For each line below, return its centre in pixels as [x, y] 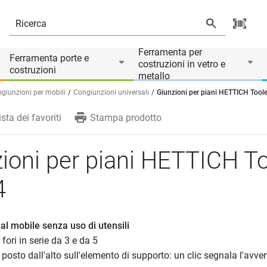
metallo [154, 76]
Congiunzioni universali [111, 92]
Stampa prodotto [125, 118]
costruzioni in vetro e [182, 64]
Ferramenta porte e [49, 58]
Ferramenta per [170, 52]
